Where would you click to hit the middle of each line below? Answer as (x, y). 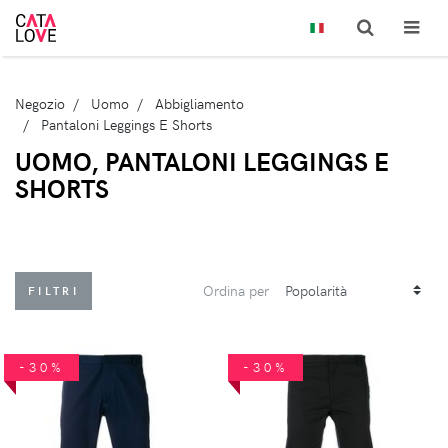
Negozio (40, 103)
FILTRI (53, 290)
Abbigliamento (199, 103)
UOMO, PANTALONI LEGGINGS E (202, 160)
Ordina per (236, 291)
